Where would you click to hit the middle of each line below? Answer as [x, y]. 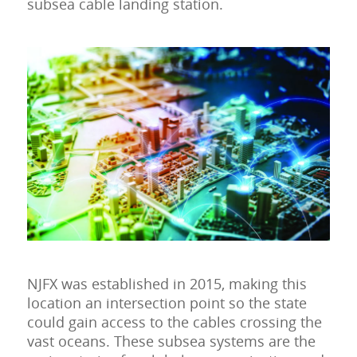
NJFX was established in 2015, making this [167, 284]
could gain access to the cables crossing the [174, 322]
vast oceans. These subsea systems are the [171, 341]
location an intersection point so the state [167, 303]
